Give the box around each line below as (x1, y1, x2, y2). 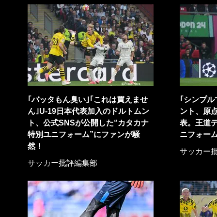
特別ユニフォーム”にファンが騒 (28, 130, 140, 139)
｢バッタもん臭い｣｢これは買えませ (28, 95, 148, 104)
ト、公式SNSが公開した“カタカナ (28, 119, 149, 127)
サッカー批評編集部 (28, 159, 97, 167)
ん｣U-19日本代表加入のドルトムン (28, 107, 149, 115)
